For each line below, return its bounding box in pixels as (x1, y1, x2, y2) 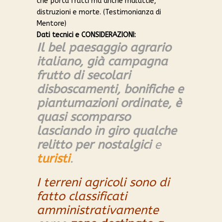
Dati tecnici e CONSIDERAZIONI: (37, 31, 136, 40)
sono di (129, 175, 169, 190)
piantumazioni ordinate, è (37, 96, 181, 111)
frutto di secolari (37, 68, 130, 83)
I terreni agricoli (37, 175, 126, 190)
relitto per (37, 138, 97, 152)
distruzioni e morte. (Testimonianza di (37, 8, 161, 17)
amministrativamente (37, 203, 159, 218)
